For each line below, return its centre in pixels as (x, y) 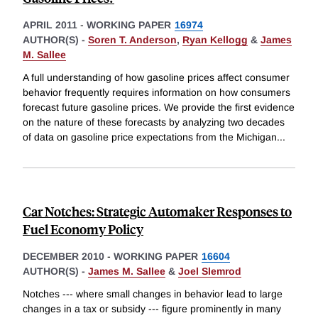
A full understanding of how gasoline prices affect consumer (156, 78)
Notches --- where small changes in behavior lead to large (153, 294)
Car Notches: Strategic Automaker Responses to (157, 212)
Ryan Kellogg (215, 40)
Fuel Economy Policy (83, 229)
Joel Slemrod (210, 272)
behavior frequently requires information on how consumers (157, 93)
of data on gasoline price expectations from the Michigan (150, 137)
